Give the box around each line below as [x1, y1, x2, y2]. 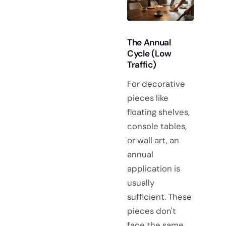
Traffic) [127, 59, 156, 71]
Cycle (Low [127, 48, 172, 60]
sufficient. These [127, 191, 192, 202]
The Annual [127, 37, 171, 48]
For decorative [127, 78, 185, 89]
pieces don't [127, 205, 176, 216]
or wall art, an [127, 134, 179, 146]
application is [127, 162, 180, 174]
